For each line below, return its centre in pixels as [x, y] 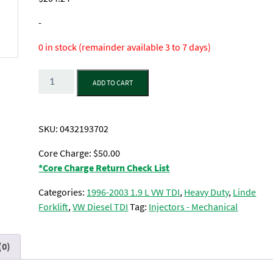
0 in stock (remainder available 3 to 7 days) [125, 47]
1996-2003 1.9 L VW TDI [133, 192]
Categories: [63, 192]
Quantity [56, 76]
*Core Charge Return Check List [104, 168]
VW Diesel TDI [101, 207]
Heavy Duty [207, 192]
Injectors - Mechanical [193, 207]
